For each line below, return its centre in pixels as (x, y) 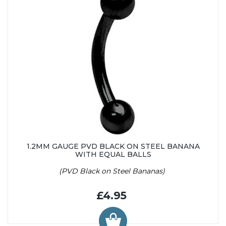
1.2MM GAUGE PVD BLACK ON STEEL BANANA (113, 146)
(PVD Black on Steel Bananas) (113, 171)
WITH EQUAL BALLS (113, 154)
